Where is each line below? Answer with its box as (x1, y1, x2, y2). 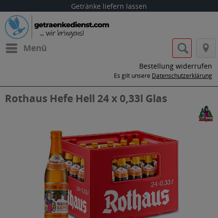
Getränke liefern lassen (71, 1, 147, 11)
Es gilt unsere (114, 72, 152, 80)
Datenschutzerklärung (152, 72, 212, 80)
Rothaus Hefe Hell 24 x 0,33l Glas (5, 91, 167, 105)
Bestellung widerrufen (139, 61, 212, 71)
